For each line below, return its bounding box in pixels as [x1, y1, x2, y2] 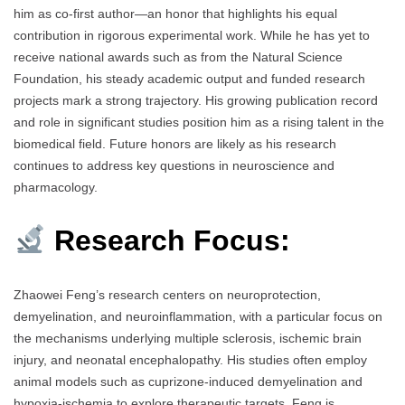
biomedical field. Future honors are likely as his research [14, 137, 336, 152]
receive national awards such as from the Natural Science [14, 50, 343, 65]
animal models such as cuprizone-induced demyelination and [14, 373, 363, 389]
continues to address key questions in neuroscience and [14, 158, 334, 174]
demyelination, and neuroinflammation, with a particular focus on [14, 308, 382, 324]
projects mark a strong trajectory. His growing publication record [14, 93, 378, 108]
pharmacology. [14, 180, 98, 195]
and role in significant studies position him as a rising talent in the [14, 115, 384, 130]
